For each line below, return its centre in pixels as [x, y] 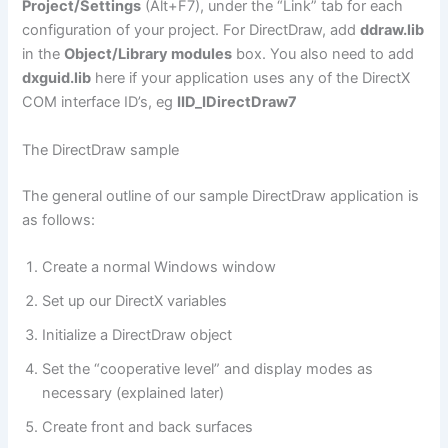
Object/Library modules [148, 54]
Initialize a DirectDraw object [137, 334]
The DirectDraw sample [101, 149]
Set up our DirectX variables [135, 300]
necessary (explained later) [133, 392]
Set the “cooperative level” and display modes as [208, 368]
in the [43, 54]
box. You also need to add [323, 54]
